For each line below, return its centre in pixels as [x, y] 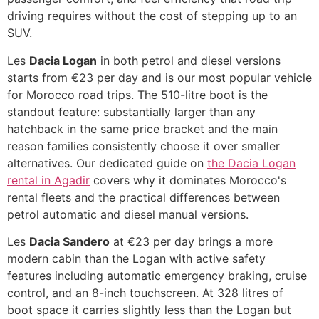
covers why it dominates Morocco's [188, 180]
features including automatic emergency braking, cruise [157, 276]
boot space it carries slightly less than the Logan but [149, 310]
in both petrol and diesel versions [189, 60]
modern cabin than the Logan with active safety [136, 259]
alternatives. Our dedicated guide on [107, 163]
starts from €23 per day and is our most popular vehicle [159, 77]
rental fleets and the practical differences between [143, 197]
